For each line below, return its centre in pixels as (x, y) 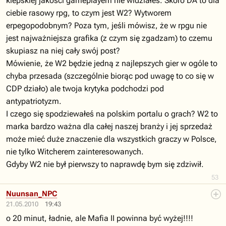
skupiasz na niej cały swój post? (63, 51)
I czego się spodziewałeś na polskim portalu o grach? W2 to (112, 114)
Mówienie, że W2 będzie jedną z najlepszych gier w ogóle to (112, 63)
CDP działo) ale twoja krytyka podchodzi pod (85, 89)
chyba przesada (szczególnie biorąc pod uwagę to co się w (110, 76)
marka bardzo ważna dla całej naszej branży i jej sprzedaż (109, 126)
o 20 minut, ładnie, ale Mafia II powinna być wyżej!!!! (100, 218)
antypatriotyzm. (34, 101)
